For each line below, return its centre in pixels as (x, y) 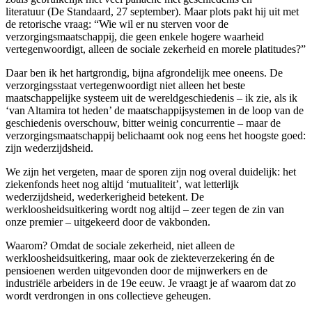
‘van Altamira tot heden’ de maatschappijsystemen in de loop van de (155, 110)
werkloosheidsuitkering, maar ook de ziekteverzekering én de (140, 258)
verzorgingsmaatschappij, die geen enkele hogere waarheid (135, 36)
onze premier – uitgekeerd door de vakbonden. (108, 221)
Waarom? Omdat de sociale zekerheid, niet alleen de (120, 245)
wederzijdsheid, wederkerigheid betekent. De (105, 196)
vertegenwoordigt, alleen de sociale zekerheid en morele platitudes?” (156, 49)
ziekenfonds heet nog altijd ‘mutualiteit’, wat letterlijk (122, 184)
